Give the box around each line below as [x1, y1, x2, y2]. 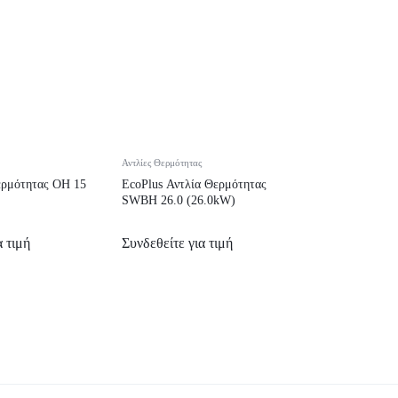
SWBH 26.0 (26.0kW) [122, 193, 235, 207]
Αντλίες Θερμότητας [122, 156, 202, 168]
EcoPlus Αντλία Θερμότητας [122, 177, 267, 191]
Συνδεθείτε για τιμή [122, 235, 233, 251]
